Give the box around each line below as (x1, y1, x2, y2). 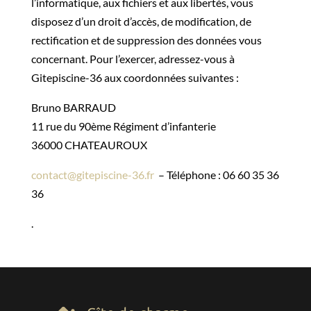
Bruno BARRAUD (31, 101, 116, 114)
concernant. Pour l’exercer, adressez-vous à (31, 52, 235, 65)
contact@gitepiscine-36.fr (31, 168, 154, 181)
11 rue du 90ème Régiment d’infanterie (31, 119, 216, 133)
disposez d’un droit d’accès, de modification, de (31, 15, 251, 28)
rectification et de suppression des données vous (31, 33, 262, 47)
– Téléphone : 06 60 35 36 (153, 168, 279, 181)
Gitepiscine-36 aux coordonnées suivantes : (31, 71, 239, 84)
